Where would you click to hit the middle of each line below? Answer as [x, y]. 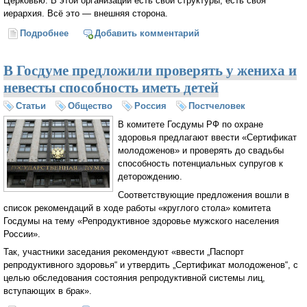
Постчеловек [217, 106]
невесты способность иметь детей [111, 87]
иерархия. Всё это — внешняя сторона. [86, 14]
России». [22, 234]
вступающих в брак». [48, 291]
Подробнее [45, 34]
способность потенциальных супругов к [200, 163]
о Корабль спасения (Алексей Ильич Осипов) [170, 34]
